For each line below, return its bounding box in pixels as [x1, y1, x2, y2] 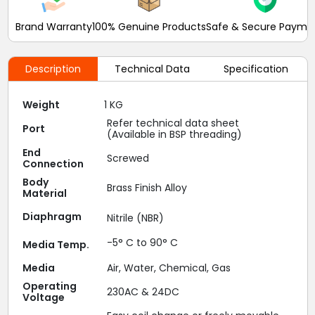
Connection [22, 157, 84, 171]
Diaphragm [22, 210, 82, 224]
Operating [22, 279, 77, 293]
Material [22, 186, 67, 200]
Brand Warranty [15, 20, 92, 34]
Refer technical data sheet [106, 116, 239, 130]
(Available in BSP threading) [106, 127, 242, 141]
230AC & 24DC [106, 285, 179, 299]
